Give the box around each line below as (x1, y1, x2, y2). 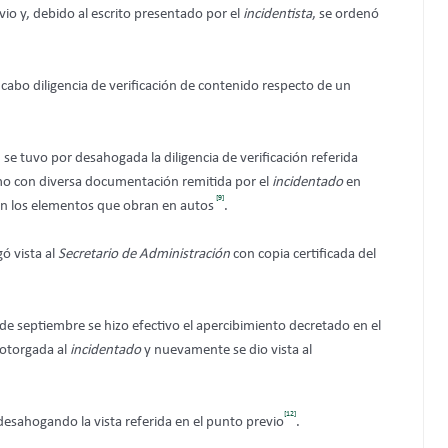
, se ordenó (312, 6, 379, 22)
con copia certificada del (230, 246, 376, 262)
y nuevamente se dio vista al (141, 342, 312, 358)
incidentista (243, 6, 312, 22)
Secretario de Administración (55, 246, 230, 262)
